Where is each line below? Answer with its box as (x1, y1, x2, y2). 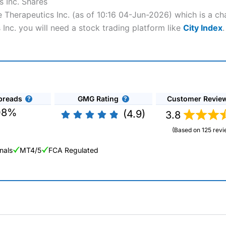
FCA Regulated (48, 146, 98, 155)
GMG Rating (77, 94, 119, 103)
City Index (183, 23, 222, 33)
